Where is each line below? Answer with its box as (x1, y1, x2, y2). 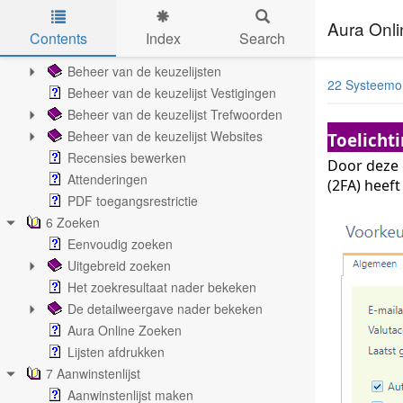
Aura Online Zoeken (67, 321, 182, 339)
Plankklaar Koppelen (67, 19, 184, 37)
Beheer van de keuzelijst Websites (67, 127, 263, 145)
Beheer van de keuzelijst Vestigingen (67, 84, 276, 102)
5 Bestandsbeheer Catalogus (46, 40, 211, 58)
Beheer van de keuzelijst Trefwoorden (67, 105, 282, 123)
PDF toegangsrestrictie (67, 192, 198, 210)
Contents (29, 27, 87, 49)
